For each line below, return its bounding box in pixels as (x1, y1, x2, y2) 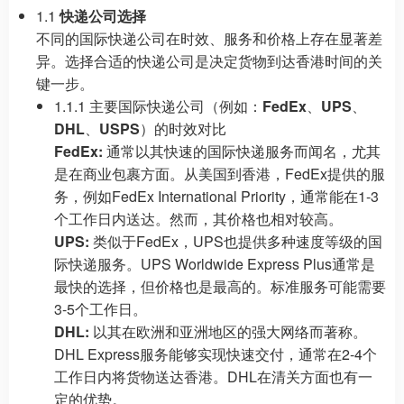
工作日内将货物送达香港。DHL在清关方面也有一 (54, 366, 372, 387)
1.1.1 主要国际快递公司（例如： (54, 96, 262, 116)
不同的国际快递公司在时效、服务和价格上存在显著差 (36, 28, 382, 49)
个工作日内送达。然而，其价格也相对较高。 (54, 208, 343, 229)
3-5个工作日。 (54, 298, 147, 319)
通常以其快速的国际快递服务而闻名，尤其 (103, 141, 381, 161)
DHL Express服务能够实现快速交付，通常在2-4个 (54, 344, 377, 364)
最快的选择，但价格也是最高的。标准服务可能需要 (54, 276, 386, 297)
